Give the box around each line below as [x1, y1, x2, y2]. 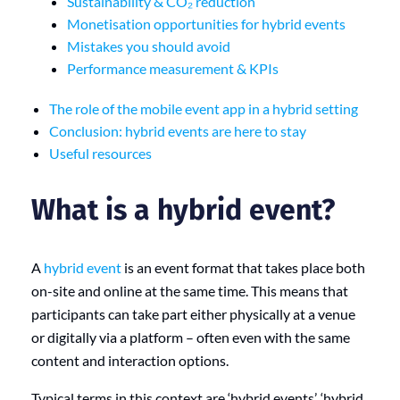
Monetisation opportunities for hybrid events [67, 14, 346, 32]
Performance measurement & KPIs [67, 59, 279, 77]
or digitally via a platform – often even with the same [31, 328, 350, 346]
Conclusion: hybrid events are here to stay [49, 121, 306, 139]
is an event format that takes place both [121, 258, 365, 276]
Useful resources [49, 144, 152, 162]
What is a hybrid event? [31, 193, 335, 228]
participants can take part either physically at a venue [31, 304, 355, 322]
